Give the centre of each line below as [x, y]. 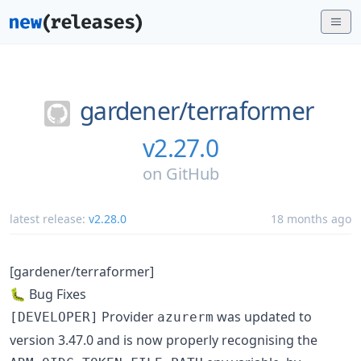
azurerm [185, 317]
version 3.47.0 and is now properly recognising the [164, 340]
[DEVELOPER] [54, 317]
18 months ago [311, 218]
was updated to [263, 316]
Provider [128, 316]
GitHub [192, 173]
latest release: [49, 218]
